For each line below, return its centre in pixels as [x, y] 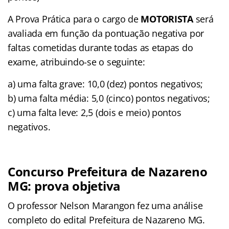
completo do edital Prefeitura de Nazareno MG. [106, 220]
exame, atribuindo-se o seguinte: [76, 62]
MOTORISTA [167, 19]
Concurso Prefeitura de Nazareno [108, 171]
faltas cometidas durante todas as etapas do [100, 47]
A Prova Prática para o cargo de [74, 19]
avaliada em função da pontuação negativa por [106, 33]
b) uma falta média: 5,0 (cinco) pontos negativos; [109, 98]
